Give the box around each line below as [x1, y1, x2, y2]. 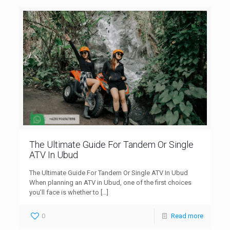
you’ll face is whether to [29, 188, 100, 197]
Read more [170, 212, 203, 220]
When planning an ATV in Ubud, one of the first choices [29, 179, 192, 187]
